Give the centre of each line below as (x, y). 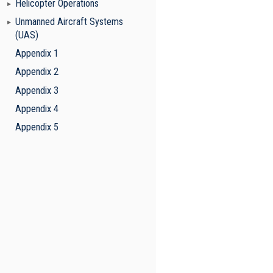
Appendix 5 (37, 127)
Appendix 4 (37, 108)
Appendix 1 (37, 54)
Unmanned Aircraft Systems (69, 21)
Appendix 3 (37, 90)
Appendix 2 (37, 72)
